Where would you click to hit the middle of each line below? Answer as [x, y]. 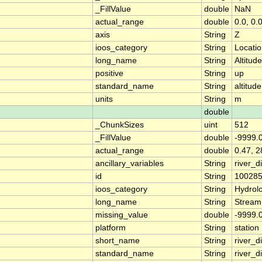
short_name [118, 241]
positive [109, 74]
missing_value [122, 215]
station [247, 228]
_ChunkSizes [120, 125]
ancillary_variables [130, 164]
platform [111, 228]
